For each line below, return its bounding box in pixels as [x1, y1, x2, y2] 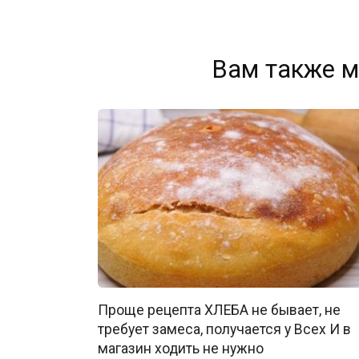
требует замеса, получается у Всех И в [98, 321, 351, 337]
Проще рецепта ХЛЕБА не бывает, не [98, 301, 341, 318]
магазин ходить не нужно [98, 340, 264, 357]
